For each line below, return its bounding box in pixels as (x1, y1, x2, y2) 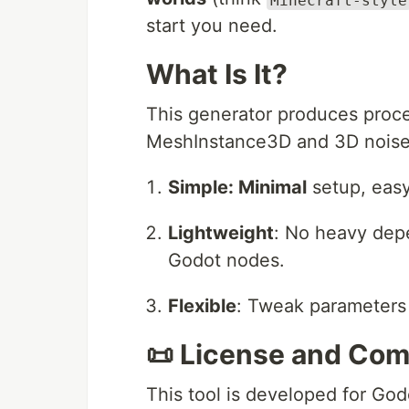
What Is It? (146, 58, 288, 91)
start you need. (146, 15, 278, 37)
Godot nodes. (168, 249, 285, 272)
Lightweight (168, 222, 274, 245)
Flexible (168, 295, 236, 318)
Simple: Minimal (168, 176, 307, 199)
